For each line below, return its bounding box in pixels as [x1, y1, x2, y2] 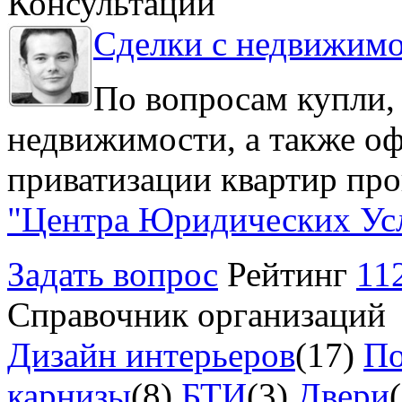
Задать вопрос [7, 255, 218, 294]
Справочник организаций [7, 295, 386, 335]
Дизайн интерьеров [7, 336, 295, 375]
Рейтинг [227, 255, 356, 294]
